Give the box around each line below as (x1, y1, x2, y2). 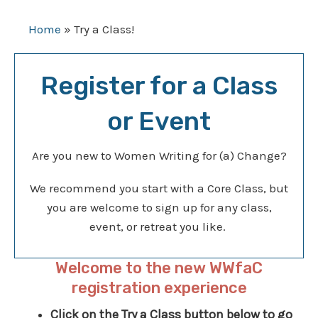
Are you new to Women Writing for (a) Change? (31, 148, 287, 163)
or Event (107, 106, 211, 137)
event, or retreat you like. (89, 219, 229, 234)
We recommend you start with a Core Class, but (30, 180, 288, 195)
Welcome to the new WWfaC (55, 258, 263, 278)
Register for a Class (40, 70, 278, 102)
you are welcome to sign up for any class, (46, 199, 272, 214)
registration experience (71, 278, 247, 297)
